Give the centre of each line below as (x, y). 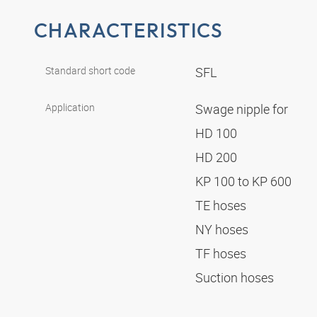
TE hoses (222, 206)
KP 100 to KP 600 (245, 181)
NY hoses (223, 230)
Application (70, 108)
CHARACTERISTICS (129, 30)
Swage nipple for (243, 109)
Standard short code (90, 71)
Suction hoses (236, 278)
